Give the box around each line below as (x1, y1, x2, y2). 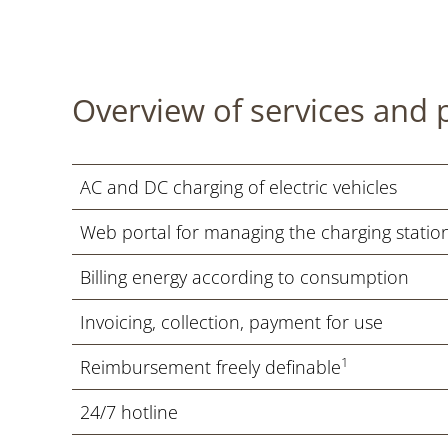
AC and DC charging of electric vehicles (80, 174, 397, 199)
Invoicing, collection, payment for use (80, 309, 383, 334)
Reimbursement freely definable (80, 354, 341, 379)
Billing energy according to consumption (80, 264, 409, 289)
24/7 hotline (80, 399, 178, 424)
